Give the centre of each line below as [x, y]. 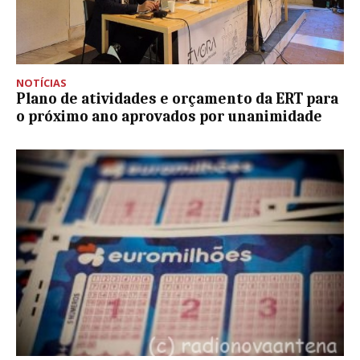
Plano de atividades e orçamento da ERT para [177, 98]
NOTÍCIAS [41, 82]
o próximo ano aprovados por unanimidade [169, 116]
